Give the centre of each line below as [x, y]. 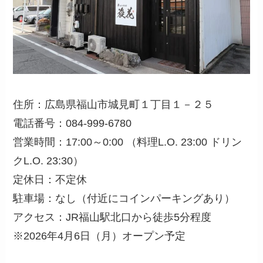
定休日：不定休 [50, 180]
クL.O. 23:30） [48, 161]
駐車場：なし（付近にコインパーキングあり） [124, 199]
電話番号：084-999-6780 [73, 124]
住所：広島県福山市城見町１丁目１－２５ [114, 105]
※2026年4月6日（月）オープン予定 [100, 236]
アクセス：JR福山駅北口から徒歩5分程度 [112, 218]
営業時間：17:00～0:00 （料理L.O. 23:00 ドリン [128, 142]
